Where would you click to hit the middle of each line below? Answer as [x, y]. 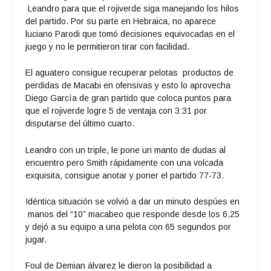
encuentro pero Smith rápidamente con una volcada [125, 162]
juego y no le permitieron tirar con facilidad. [108, 46]
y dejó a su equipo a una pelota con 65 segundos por [129, 227]
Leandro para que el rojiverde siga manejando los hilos [132, 8]
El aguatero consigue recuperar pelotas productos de [130, 73]
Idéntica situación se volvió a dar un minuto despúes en [133, 202]
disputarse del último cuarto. [80, 124]
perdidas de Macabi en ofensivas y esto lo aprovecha [128, 86]
